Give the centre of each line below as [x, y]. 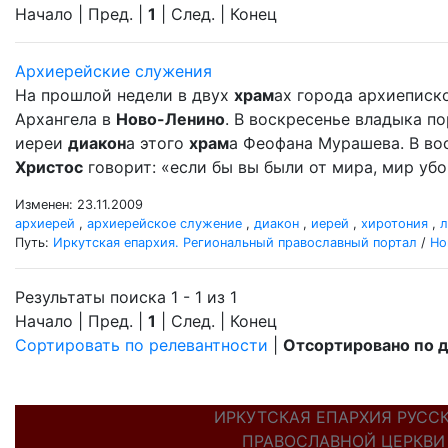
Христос [49, 167]
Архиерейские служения [113, 71]
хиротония [394, 223]
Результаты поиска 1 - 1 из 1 [126, 297]
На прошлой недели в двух [124, 95]
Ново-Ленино [170, 119]
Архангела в [65, 119]
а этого [157, 143]
